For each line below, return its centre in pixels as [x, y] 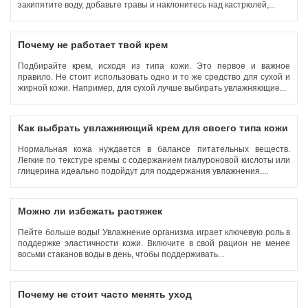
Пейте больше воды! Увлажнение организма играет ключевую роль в [154, 232]
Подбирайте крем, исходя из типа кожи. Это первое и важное [154, 66]
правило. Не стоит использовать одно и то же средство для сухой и [154, 77]
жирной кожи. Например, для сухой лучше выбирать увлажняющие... [153, 88]
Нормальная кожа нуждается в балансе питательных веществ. [154, 149]
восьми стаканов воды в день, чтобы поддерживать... [122, 254]
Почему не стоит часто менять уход [105, 294]
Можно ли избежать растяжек [90, 211]
